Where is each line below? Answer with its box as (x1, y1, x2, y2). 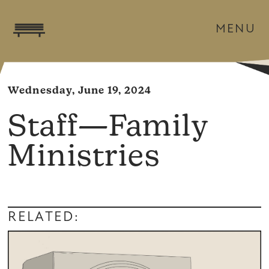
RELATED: (8, 210, 79, 225)
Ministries (8, 143, 160, 174)
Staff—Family (8, 113, 208, 144)
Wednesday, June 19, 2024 (8, 86, 151, 96)
